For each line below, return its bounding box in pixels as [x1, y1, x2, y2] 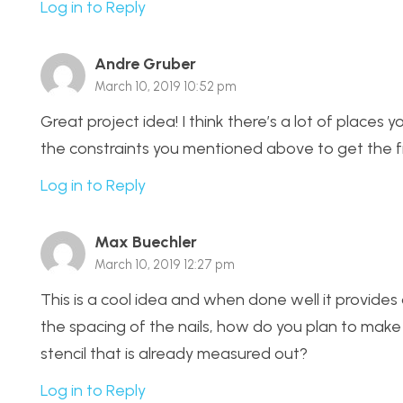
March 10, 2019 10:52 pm [94, 78, 237, 95]
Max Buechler [94, 231, 197, 252]
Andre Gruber [94, 54, 196, 75]
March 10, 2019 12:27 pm [94, 255, 235, 273]
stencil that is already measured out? [40, 343, 308, 363]
